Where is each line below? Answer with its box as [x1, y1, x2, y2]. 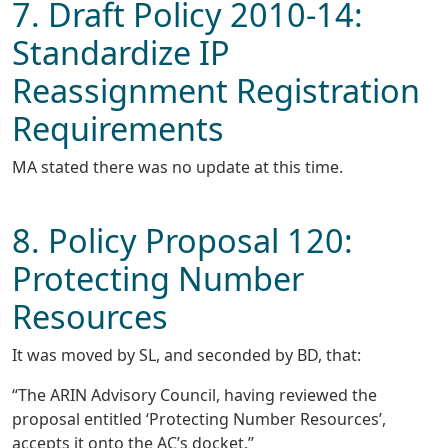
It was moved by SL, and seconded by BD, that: [12, 343, 361, 366]
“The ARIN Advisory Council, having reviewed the [12, 383, 377, 406]
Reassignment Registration [12, 67, 420, 112]
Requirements [12, 105, 224, 150]
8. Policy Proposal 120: [12, 217, 353, 262]
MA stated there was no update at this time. [12, 155, 343, 178]
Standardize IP [12, 29, 230, 74]
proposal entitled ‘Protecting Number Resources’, [12, 407, 386, 430]
